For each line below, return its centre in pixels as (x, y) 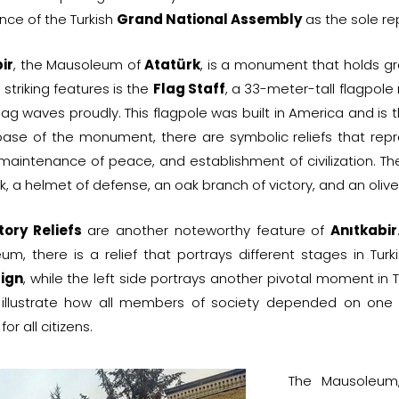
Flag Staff (189, 88)
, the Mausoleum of (79, 64)
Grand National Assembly (209, 19)
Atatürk (173, 64)
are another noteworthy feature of (206, 230)
